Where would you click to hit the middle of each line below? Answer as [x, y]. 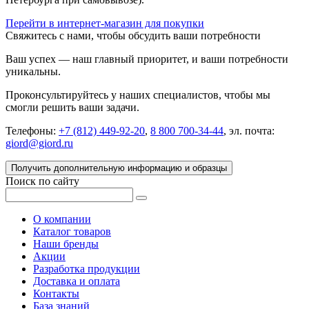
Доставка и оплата [77, 281]
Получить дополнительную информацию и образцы [119, 168]
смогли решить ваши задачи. [72, 107]
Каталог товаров [72, 231]
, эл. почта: [249, 130]
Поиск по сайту [42, 181]
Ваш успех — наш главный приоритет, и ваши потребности [147, 59]
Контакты [56, 293]
